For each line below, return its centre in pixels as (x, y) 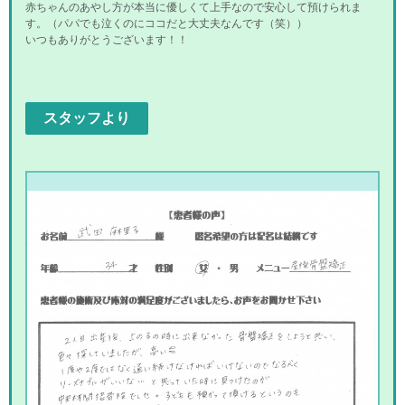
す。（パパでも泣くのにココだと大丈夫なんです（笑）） (166, 24)
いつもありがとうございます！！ (107, 40)
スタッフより (87, 118)
